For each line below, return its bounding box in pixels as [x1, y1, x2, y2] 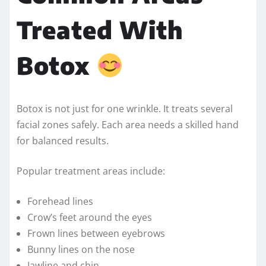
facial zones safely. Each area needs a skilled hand [17, 118, 239, 131]
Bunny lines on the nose [27, 242, 135, 256]
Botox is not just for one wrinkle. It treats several [17, 102, 233, 115]
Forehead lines [27, 194, 93, 208]
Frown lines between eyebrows [27, 226, 165, 240]
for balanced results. [17, 134, 109, 147]
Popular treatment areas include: [17, 164, 165, 178]
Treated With [17, 14, 183, 45]
